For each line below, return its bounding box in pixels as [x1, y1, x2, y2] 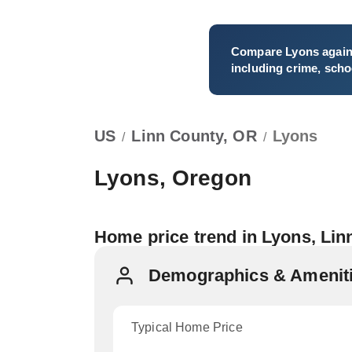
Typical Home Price [131, 321, 243, 334]
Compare [231, 45, 286, 58]
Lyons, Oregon [94, 166, 251, 190]
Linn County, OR [131, 127, 257, 145]
